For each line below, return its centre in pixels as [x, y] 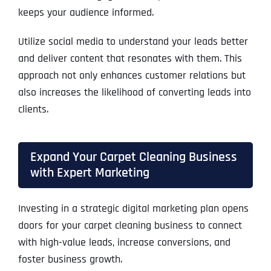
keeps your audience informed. [86, 13]
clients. [33, 109]
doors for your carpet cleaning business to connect [130, 226]
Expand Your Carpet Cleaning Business [133, 157]
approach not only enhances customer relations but [132, 76]
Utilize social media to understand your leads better [133, 42]
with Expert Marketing [90, 173]
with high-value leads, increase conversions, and [124, 243]
